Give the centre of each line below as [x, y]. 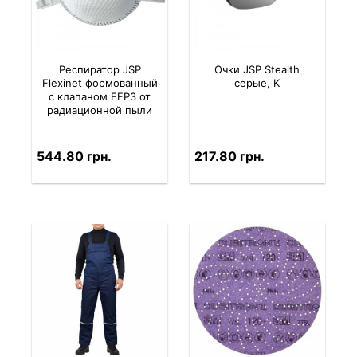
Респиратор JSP [100, 70]
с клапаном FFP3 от [100, 97]
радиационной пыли [100, 110]
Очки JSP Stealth [257, 70]
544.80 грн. [74, 157]
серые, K [257, 83]
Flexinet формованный [100, 83]
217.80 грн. [229, 157]
